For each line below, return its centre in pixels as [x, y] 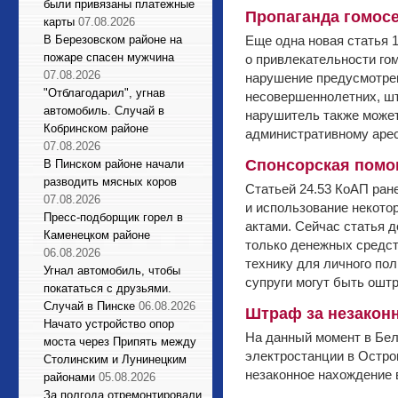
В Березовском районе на [113, 40]
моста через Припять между [120, 342]
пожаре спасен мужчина [109, 57]
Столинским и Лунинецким [115, 359]
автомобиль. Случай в [104, 111]
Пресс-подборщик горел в [113, 217]
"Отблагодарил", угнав [104, 93]
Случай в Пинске [89, 306]
